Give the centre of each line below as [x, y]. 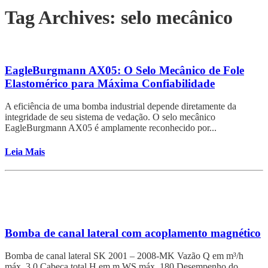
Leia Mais [25, 151]
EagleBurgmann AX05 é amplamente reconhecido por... [111, 128]
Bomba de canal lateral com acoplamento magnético [133, 233]
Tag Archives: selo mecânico [119, 18]
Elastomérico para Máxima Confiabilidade [110, 83]
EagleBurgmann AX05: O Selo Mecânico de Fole [124, 70]
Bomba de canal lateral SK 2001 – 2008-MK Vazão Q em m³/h [124, 256]
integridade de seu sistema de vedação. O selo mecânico [110, 117]
